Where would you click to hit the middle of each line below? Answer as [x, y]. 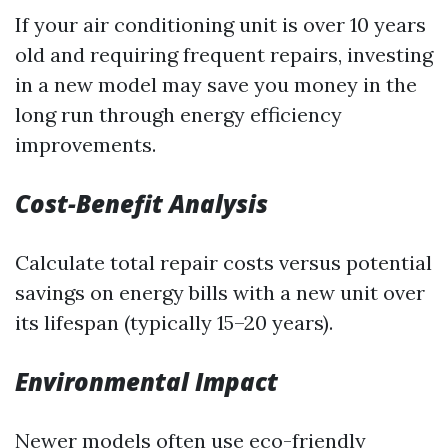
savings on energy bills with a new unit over [220, 292]
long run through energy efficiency [178, 114]
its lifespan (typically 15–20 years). [174, 322]
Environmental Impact [146, 381]
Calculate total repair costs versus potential [223, 262]
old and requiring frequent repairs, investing [224, 54]
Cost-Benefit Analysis [141, 203]
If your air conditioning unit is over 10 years [220, 24]
